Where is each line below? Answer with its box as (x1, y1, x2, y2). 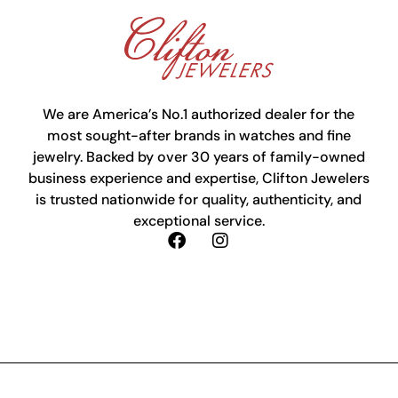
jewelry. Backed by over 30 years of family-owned (32, 147, 365, 166)
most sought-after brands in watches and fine (46, 125, 351, 145)
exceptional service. (132, 211, 265, 230)
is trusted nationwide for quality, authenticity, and (36, 189, 362, 209)
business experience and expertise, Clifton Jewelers (28, 168, 370, 187)
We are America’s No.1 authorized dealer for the (43, 104, 355, 123)
